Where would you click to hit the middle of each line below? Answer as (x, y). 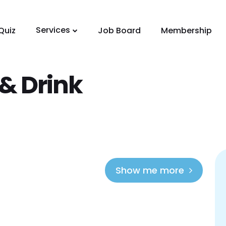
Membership (186, 30)
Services (53, 30)
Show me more (150, 170)
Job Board (119, 30)
